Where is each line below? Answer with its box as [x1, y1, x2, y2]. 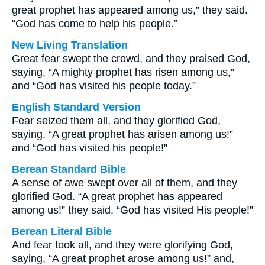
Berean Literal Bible [12, 225, 112, 237]
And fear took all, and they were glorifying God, [12, 239, 233, 251]
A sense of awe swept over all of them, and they [12, 177, 237, 189]
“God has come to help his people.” [12, 18, 177, 30]
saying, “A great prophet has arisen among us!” [12, 128, 233, 140]
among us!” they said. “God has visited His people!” [12, 204, 253, 216]
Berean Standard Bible [12, 163, 126, 175]
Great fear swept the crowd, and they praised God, [12, 53, 250, 64]
